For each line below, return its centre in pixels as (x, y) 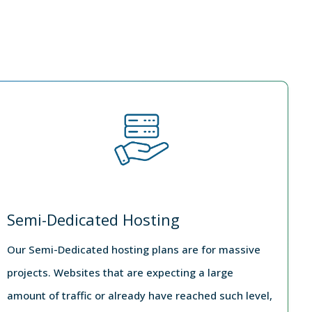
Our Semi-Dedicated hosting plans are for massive (133, 249)
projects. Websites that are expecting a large (120, 272)
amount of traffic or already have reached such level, (139, 295)
